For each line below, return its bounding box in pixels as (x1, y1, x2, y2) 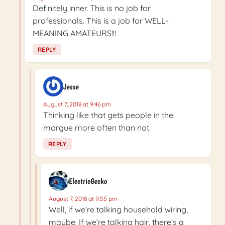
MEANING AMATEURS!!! (33, 28, 116, 39)
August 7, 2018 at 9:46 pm (43, 100, 111, 108)
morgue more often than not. (43, 123, 151, 133)
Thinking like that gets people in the (43, 110, 173, 121)
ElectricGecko (69, 176, 107, 186)
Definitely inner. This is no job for (33, 3, 151, 14)
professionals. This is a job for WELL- (33, 16, 169, 26)
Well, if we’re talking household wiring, (49, 204, 188, 215)
